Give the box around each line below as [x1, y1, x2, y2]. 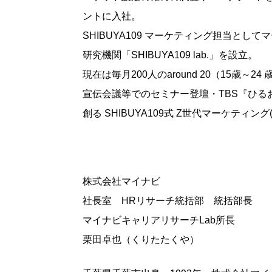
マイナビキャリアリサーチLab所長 [82, 215, 235, 226]
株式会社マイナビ [82, 176, 160, 187]
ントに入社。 [82, 11, 141, 22]
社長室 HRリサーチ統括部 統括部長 [82, 195, 253, 206]
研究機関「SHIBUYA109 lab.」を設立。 [82, 50, 257, 61]
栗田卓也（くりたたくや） [82, 234, 199, 245]
